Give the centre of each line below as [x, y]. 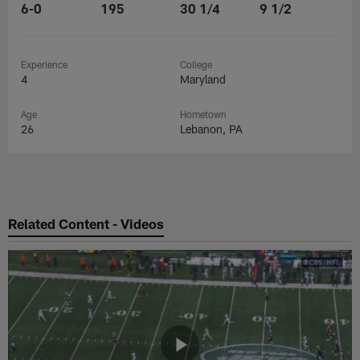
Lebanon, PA [211, 129]
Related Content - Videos [86, 223]
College [196, 65]
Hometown [203, 115]
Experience [45, 65]
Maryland [203, 80]
